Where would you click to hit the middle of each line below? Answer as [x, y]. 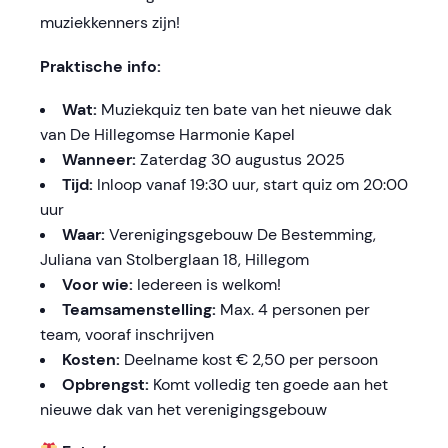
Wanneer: [99, 159]
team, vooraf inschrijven [127, 334]
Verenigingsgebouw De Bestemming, [240, 234]
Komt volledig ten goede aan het [268, 384]
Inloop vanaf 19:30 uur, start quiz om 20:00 [250, 184]
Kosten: [91, 359]
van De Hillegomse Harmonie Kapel [167, 134]
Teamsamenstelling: [141, 309]
